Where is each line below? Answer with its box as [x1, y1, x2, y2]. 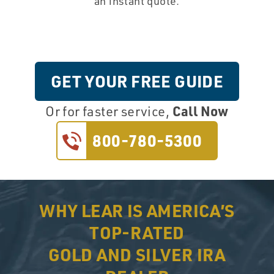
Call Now [172, 102, 229, 120]
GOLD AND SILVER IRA [48, 243, 226, 265]
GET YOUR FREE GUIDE [50, 70, 224, 92]
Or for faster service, [45, 103, 172, 120]
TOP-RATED [89, 221, 185, 243]
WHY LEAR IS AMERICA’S [39, 199, 235, 221]
